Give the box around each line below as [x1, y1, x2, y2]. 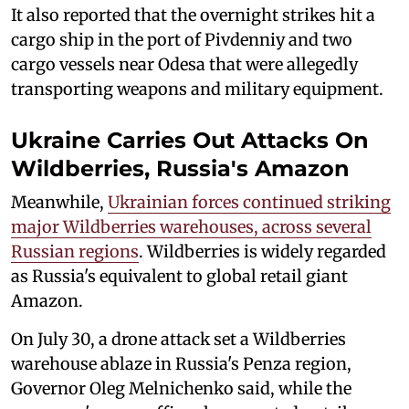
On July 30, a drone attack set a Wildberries [11, 329, 346, 351]
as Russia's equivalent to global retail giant [11, 266, 348, 288]
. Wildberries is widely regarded [139, 241, 386, 263]
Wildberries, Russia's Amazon [11, 155, 350, 183]
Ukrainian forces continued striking [108, 192, 391, 214]
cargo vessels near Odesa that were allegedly [11, 54, 358, 76]
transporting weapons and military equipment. [11, 79, 383, 100]
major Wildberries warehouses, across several [11, 216, 372, 238]
